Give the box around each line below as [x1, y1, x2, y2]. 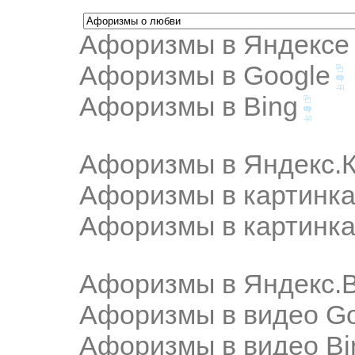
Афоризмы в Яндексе [79, 29, 349, 59]
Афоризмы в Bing [79, 91, 298, 121]
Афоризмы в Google [79, 60, 330, 90]
